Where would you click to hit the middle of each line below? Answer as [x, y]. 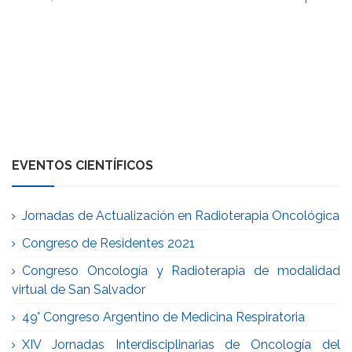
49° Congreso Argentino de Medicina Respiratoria [163, 317]
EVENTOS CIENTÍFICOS [82, 165]
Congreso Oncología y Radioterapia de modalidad [181, 271]
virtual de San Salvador [79, 290]
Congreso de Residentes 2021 [108, 243]
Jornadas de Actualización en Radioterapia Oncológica [181, 216]
